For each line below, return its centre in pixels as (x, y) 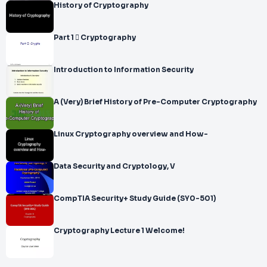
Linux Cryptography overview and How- (131, 134)
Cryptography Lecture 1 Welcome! (119, 231)
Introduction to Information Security (124, 70)
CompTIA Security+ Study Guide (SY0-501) (135, 198)
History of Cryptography (101, 5)
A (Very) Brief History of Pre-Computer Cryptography (155, 102)
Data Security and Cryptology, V (114, 166)
